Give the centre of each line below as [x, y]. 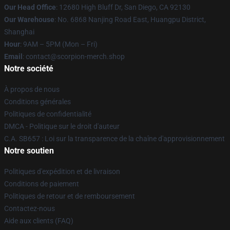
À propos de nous [32, 89]
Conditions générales [37, 101]
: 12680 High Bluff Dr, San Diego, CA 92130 [123, 7]
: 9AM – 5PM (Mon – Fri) [59, 44]
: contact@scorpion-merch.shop [74, 56]
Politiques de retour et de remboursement [70, 196]
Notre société [29, 68]
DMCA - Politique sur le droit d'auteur [62, 126]
